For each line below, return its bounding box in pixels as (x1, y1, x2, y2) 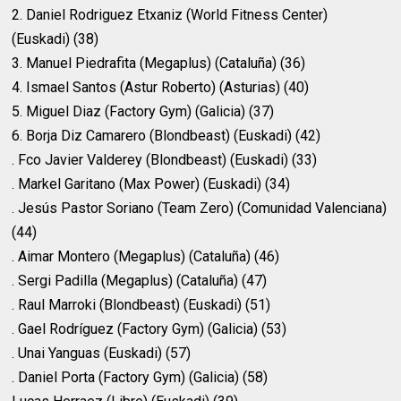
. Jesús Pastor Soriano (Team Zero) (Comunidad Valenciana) (12, 200, 388, 218)
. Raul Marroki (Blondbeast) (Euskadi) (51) (12, 296, 271, 314)
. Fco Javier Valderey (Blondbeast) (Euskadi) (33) (12, 151, 318, 169)
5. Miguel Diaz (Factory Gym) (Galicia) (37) (12, 103, 275, 121)
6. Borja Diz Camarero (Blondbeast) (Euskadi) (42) (12, 127, 321, 145)
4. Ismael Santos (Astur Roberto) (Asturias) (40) (12, 79, 310, 97)
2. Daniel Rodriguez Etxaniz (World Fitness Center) (12, 6, 328, 24)
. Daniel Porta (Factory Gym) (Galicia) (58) (12, 369, 269, 387)
